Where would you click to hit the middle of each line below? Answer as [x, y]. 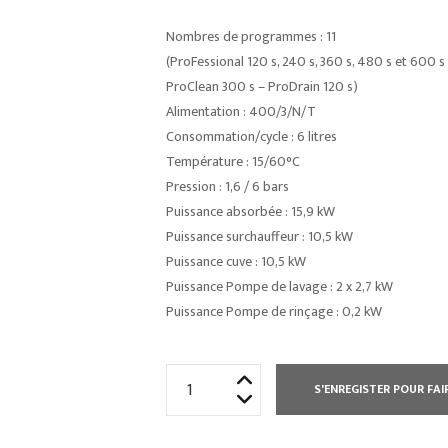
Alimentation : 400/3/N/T [240, 111]
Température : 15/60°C [232, 161]
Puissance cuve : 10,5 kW [235, 261]
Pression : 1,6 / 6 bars [227, 186]
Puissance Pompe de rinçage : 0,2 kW [273, 311]
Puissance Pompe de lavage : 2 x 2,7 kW [279, 286]
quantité [195, 376]
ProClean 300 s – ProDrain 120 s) [261, 86]
